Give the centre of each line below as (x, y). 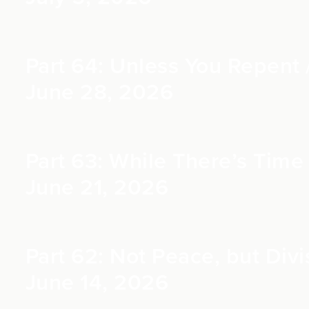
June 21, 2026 (97, 188)
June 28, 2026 (99, 92)
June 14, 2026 (97, 283)
